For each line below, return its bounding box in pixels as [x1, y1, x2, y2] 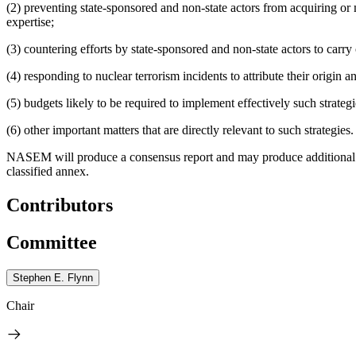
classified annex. [6, 164, 89, 178]
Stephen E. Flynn [13, 271, 93, 284]
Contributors [6, 194, 113, 215]
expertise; [6, 14, 54, 29]
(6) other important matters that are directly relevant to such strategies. [6, 122, 354, 137]
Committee [6, 231, 97, 253]
